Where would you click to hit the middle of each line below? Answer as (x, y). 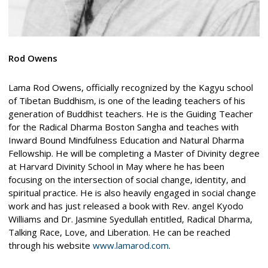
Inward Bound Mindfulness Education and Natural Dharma (126, 140)
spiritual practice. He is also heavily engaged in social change (132, 192)
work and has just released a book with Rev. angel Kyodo (126, 205)
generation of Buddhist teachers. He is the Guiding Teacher (130, 113)
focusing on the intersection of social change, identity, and (127, 179)
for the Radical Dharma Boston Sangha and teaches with (123, 127)
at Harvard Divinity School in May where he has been (116, 166)
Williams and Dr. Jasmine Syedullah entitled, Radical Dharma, (130, 219)
